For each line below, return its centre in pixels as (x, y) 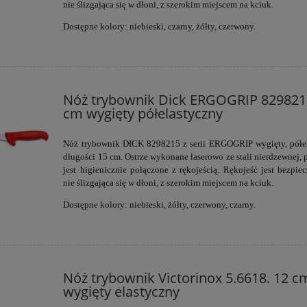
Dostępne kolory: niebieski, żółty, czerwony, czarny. (160, 204)
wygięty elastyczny (122, 291)
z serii (196, 143)
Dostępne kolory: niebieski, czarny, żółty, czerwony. (160, 26)
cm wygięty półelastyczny (143, 113)
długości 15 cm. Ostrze (107, 156)
